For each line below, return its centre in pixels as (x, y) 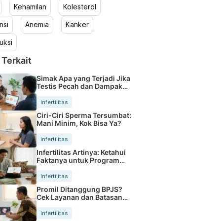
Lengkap (51, 205)
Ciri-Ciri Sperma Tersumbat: (84, 115)
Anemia (37, 24)
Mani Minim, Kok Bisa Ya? (79, 123)
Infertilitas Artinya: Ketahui (81, 152)
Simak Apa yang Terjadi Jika (83, 78)
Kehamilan (30, 7)
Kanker (77, 24)
